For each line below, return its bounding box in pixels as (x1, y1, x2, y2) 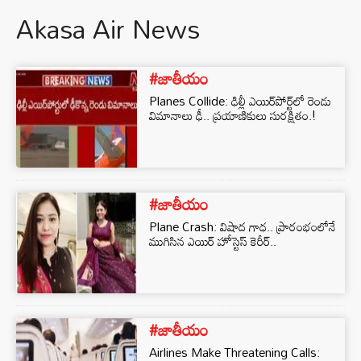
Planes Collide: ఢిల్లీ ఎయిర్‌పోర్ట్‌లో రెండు (149, 89, 331, 113)
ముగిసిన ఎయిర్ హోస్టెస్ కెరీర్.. (149, 229, 276, 253)
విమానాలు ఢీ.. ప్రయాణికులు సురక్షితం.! (149, 103, 316, 127)
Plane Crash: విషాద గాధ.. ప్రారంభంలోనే (149, 214, 336, 239)
